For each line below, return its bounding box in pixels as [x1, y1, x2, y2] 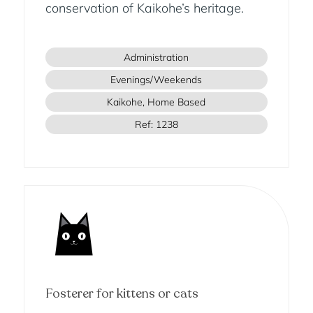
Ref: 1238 [134, 118, 178, 131]
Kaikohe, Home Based [107, 96, 206, 109]
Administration [124, 51, 189, 64]
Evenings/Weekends [110, 73, 203, 87]
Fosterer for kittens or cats [45, 285, 198, 303]
